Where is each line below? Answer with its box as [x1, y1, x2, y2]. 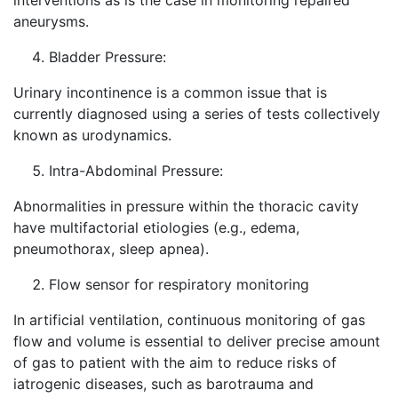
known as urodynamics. [13, 126, 171, 144]
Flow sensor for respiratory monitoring [49, 275, 309, 293]
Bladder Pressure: [49, 48, 166, 66]
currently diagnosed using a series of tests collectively [13, 105, 380, 123]
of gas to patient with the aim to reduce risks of [13, 354, 337, 371]
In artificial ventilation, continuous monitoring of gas [13, 311, 365, 329]
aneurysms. [13, 12, 89, 30]
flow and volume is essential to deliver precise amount [13, 332, 380, 350]
